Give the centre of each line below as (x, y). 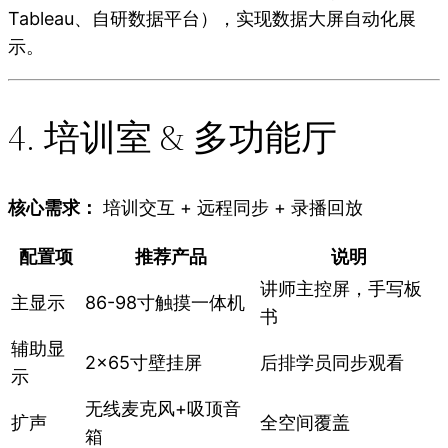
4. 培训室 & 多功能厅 (172, 138)
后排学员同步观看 (332, 363)
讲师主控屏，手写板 (341, 289)
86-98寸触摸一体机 (165, 303)
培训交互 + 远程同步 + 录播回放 (230, 208)
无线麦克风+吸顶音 (163, 409)
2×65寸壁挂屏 (143, 363)
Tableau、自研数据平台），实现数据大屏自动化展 (212, 19)
